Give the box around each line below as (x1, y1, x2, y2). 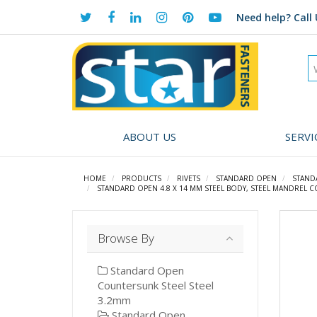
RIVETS (177, 173, 200, 183)
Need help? (236, 11, 291, 24)
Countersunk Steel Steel (98, 277, 214, 292)
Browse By (98, 229, 154, 246)
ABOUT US (122, 129, 176, 144)
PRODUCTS (122, 173, 161, 183)
